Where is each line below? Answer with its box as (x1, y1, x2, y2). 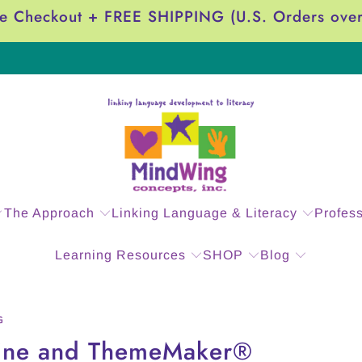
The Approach (3, 206, 95, 221)
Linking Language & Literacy (112, 206, 297, 221)
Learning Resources (54, 248, 186, 263)
